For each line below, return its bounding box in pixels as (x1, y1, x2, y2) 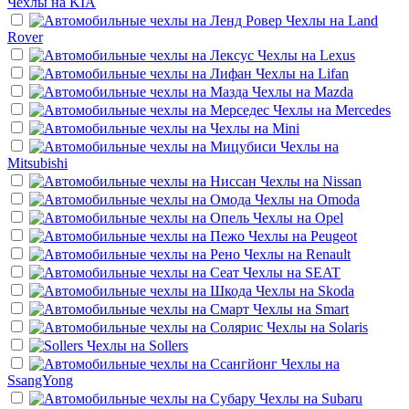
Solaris (329, 319, 368, 335)
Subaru (321, 390, 362, 406)
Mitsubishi (7, 154, 68, 171)
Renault (306, 246, 351, 262)
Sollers (149, 337, 188, 353)
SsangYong (7, 372, 73, 388)
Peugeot (310, 227, 357, 244)
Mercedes (335, 101, 391, 118)
